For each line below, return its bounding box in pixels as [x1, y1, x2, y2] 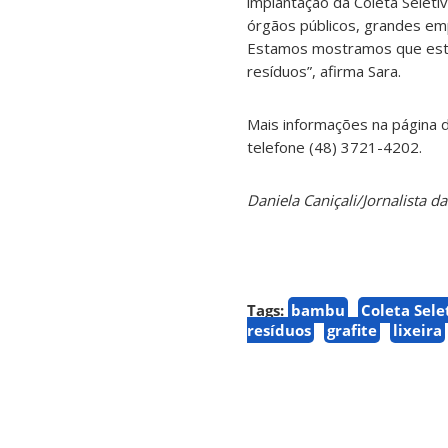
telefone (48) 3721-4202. [247, 137, 422, 158]
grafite [327, 320, 377, 341]
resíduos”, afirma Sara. [247, 61, 401, 82]
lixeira [393, 320, 442, 341]
